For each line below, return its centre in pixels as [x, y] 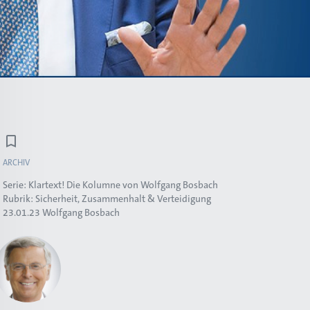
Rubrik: [19, 199]
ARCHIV [16, 163]
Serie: [16, 185]
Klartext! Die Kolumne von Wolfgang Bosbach [123, 185]
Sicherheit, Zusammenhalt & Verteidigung [123, 199]
